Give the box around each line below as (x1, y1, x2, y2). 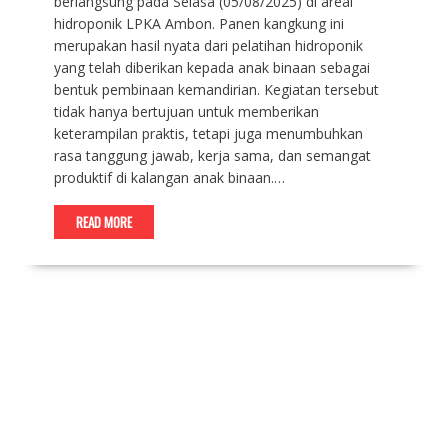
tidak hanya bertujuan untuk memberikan (53, 101, 319, 121)
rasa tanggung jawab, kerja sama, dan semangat (53, 145, 371, 165)
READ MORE (75, 211, 132, 232)
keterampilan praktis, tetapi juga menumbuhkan (53, 123, 363, 143)
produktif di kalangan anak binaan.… (53, 167, 285, 187)
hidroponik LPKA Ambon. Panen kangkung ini (53, 13, 344, 33)
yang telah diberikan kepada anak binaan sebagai (53, 57, 370, 77)
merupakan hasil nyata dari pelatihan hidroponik (53, 35, 363, 55)
